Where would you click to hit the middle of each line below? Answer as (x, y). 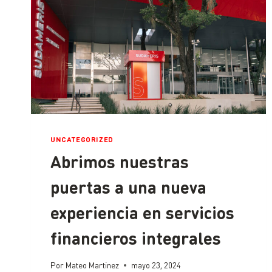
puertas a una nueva (128, 187)
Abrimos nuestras (120, 161)
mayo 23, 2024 (156, 265)
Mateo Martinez (93, 265)
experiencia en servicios (142, 212)
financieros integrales (136, 238)
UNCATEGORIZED (82, 139)
